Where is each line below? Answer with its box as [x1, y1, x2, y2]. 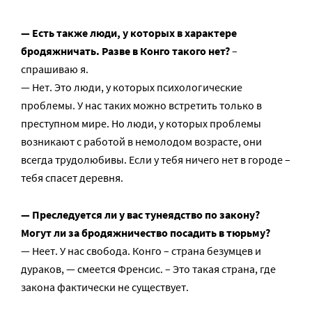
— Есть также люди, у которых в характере [21, 25, 237, 40]
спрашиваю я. [21, 61, 88, 76]
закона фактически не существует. [21, 279, 189, 294]
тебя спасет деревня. [21, 170, 123, 185]
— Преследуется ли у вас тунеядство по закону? [21, 207, 260, 221]
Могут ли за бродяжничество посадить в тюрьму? [21, 225, 270, 240]
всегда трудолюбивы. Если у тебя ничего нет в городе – [21, 152, 290, 166]
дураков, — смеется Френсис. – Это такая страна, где [21, 261, 276, 276]
